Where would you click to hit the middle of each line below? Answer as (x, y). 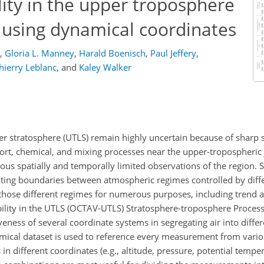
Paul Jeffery (173, 53)
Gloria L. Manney (39, 53)
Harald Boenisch (112, 53)
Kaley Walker (105, 67)
